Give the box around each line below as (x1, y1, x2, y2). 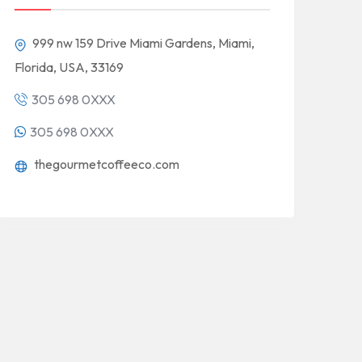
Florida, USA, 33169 (15, 59, 124, 76)
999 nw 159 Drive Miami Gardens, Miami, (30, 35, 255, 52)
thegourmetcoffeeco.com (32, 156, 179, 173)
